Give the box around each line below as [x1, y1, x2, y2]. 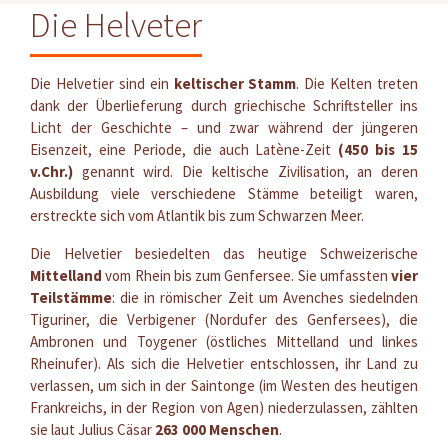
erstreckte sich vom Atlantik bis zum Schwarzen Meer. [30, 205, 364, 225]
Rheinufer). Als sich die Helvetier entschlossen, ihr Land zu [30, 353, 418, 373]
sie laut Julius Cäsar [30, 419, 155, 439]
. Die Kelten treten [296, 73, 418, 93]
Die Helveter [30, 2, 202, 47]
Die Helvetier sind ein [30, 73, 174, 93]
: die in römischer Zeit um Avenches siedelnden [112, 287, 418, 307]
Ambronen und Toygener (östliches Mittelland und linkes [30, 331, 418, 351]
